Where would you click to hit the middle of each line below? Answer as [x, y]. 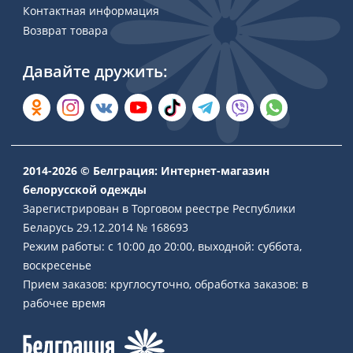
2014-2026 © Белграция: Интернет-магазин [146, 171]
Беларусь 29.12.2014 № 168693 [106, 228]
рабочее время [64, 303]
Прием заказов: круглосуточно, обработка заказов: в [165, 284]
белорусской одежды [85, 190]
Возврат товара [65, 31]
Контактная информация [91, 11]
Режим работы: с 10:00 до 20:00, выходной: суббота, [162, 247]
